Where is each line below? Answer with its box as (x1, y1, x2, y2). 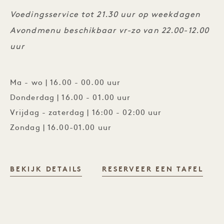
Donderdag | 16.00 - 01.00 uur (10, 94, 131, 102)
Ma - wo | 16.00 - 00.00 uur (10, 79, 121, 87)
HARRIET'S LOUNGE (81, 165, 171, 173)
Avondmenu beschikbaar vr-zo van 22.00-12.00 (10, 27, 209, 35)
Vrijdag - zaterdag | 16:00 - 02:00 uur (10, 109, 162, 117)
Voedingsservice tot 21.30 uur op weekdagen (10, 11, 201, 19)
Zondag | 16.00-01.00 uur (10, 124, 111, 132)
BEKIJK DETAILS (10, 166, 82, 173)
